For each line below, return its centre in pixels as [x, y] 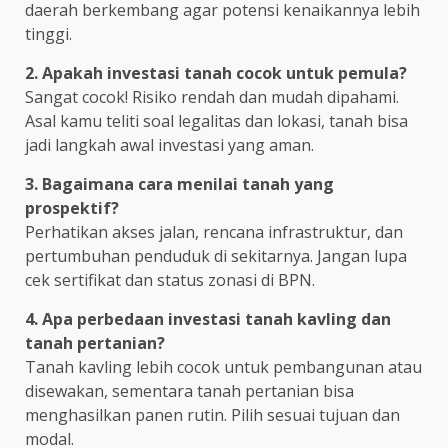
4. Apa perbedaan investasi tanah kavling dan [208, 319]
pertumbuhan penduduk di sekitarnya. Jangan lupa [216, 256]
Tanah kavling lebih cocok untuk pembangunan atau [223, 367]
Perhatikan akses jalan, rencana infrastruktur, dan [214, 232]
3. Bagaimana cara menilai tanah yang [179, 184]
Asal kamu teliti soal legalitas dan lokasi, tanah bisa [216, 121]
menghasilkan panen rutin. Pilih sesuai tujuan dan [212, 415]
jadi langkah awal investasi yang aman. [169, 145]
